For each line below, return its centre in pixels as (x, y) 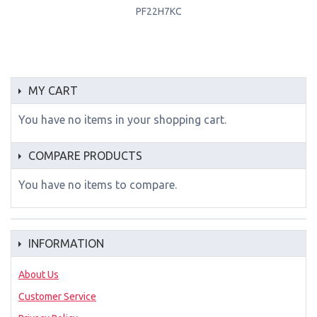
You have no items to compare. (98, 184)
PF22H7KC (158, 11)
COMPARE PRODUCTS (85, 155)
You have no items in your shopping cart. (122, 119)
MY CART (53, 90)
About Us (39, 274)
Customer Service (57, 296)
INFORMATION (66, 243)
